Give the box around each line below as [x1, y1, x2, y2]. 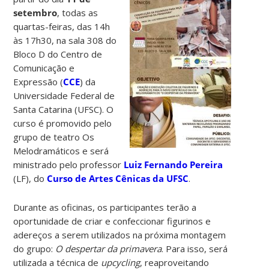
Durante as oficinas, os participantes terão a [13, 201, 197, 213]
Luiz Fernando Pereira [124, 158, 223, 171]
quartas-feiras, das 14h [13, 20, 110, 32]
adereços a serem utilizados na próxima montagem [13, 228, 226, 241]
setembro [13, 6, 58, 19]
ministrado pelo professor [13, 158, 124, 171]
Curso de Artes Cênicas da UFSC [47, 172, 189, 184]
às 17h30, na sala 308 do [13, 34, 117, 46]
